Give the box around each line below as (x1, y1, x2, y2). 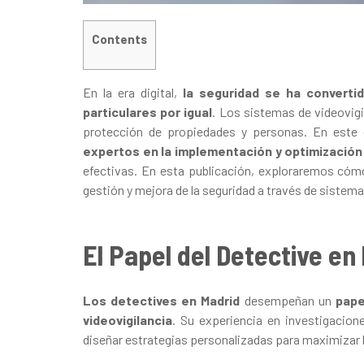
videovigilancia (83, 311, 172, 327)
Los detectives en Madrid (83, 292, 240, 308)
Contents (92, 32, 147, 47)
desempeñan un (240, 292, 336, 308)
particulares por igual (83, 103, 213, 119)
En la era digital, (83, 84, 183, 100)
